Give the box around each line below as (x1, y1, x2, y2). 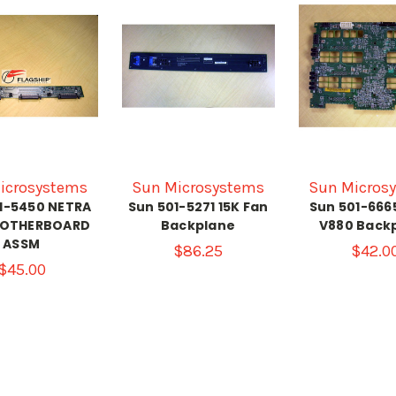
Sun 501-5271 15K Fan (127, 197, 269, 216)
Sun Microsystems (132, 177, 264, 197)
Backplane (160, 216, 236, 234)
